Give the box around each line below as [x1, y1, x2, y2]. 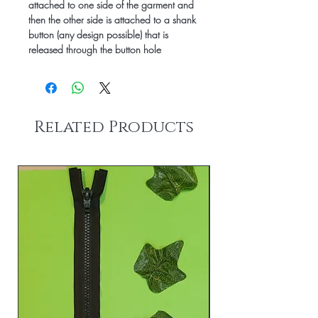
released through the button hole [28, 43, 161, 56]
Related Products [33, 116, 194, 138]
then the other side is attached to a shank [28, 13, 196, 26]
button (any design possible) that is [28, 28, 168, 41]
